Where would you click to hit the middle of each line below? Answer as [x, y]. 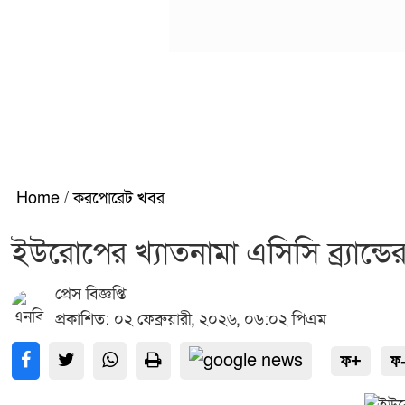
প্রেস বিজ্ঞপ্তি [90, 294]
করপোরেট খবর [119, 198]
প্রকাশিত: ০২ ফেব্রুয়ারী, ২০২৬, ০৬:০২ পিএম [191, 320]
